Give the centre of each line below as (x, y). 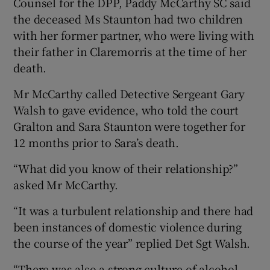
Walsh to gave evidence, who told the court (126, 109)
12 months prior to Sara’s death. (96, 142)
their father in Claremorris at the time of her (130, 51)
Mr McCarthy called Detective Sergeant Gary (129, 93)
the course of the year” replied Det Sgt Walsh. (132, 243)
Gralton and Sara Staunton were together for (129, 126)
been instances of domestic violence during (128, 226)
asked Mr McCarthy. (66, 184)
